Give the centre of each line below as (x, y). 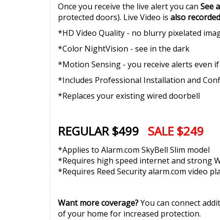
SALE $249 (176, 131)
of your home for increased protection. (129, 213)
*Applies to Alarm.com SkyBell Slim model (134, 150)
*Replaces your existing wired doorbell (129, 96)
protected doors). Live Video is (114, 17)
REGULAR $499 (103, 131)
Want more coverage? (99, 203)
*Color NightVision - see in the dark (124, 48)
